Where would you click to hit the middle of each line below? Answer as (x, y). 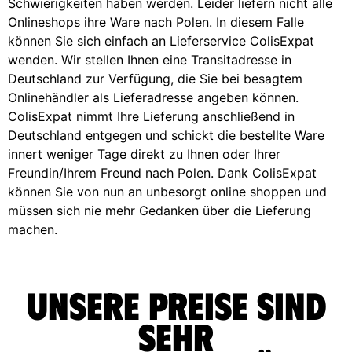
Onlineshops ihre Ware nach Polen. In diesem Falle (156, 22)
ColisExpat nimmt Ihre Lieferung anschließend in (151, 116)
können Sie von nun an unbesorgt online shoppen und (167, 191)
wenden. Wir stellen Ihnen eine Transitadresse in (150, 59)
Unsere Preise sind (176, 305)
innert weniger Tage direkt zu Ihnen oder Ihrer (144, 154)
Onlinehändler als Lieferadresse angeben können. (153, 97)
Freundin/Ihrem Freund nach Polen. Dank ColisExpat (162, 172)
